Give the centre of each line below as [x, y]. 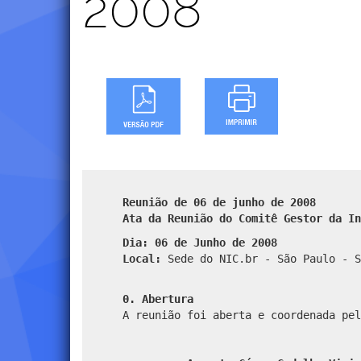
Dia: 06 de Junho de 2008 [200, 242]
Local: [142, 258]
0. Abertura [158, 299]
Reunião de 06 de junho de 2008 [219, 202]
